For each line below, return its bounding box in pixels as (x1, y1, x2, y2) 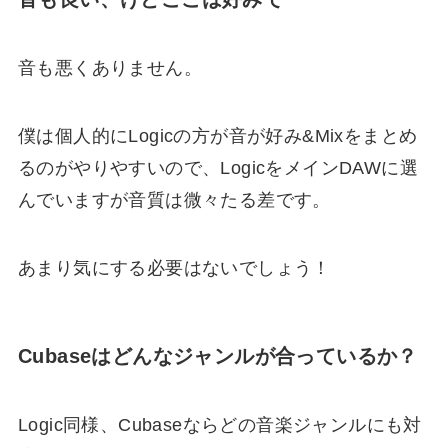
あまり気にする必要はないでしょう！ (17, 257, 331, 278)
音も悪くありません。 (17, 58, 202, 79)
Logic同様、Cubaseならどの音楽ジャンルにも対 (17, 415, 422, 436)
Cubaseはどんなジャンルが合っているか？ (17, 344, 418, 367)
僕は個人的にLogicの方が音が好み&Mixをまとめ (17, 125, 418, 146)
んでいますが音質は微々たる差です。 (17, 189, 331, 210)
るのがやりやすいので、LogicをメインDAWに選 (17, 157, 418, 178)
